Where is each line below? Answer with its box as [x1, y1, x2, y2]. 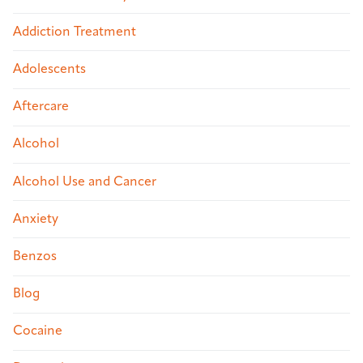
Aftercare [13, 100, 69, 114]
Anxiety [13, 212, 58, 226]
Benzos [13, 250, 57, 263]
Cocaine [13, 325, 62, 339]
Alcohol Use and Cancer [13, 175, 156, 189]
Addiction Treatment [13, 25, 136, 39]
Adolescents [13, 62, 86, 76]
